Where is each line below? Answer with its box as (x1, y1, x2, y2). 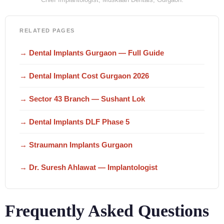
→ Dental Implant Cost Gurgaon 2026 (19, 71, 149, 80)
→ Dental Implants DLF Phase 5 (19, 117, 129, 126)
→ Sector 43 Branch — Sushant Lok (19, 94, 145, 103)
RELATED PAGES (19, 27, 75, 33)
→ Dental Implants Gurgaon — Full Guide (19, 48, 164, 57)
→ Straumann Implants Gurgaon (19, 140, 132, 149)
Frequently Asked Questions (5, 201, 209, 220)
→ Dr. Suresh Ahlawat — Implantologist (19, 163, 157, 171)
